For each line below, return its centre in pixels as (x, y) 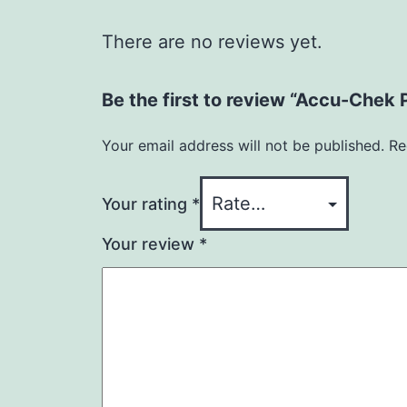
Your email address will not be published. (243, 145)
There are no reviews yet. (212, 41)
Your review (150, 243)
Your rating (147, 203)
